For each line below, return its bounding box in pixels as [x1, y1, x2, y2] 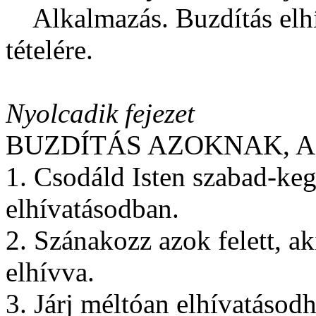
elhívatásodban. [6, 193, 179, 224]
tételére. [6, 34, 93, 65]
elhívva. [6, 256, 95, 287]
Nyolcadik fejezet [6, 97, 195, 128]
